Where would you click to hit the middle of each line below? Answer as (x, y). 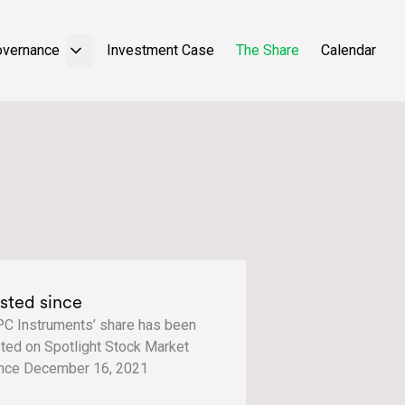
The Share (268, 50)
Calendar (348, 50)
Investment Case (160, 50)
